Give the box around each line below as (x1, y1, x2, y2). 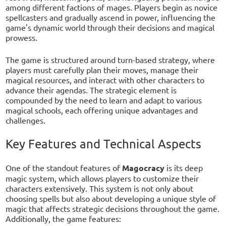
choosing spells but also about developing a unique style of (6, 193, 216, 203)
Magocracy (122, 162, 165, 173)
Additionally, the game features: (6, 213, 122, 223)
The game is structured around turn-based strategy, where (6, 54, 215, 65)
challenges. (6, 115, 46, 125)
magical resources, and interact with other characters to (6, 74, 205, 85)
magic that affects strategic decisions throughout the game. (6, 203, 220, 213)
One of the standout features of (6, 162, 123, 173)
